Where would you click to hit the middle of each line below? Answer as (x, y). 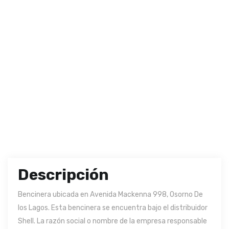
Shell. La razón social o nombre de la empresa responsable (112, 221)
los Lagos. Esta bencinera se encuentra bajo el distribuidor (113, 208)
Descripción (63, 175)
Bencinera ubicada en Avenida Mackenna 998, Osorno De (110, 194)
